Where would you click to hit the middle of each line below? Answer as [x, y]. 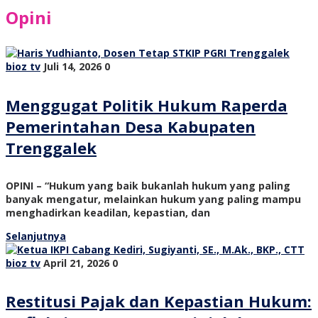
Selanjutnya [36, 236]
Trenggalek [51, 147]
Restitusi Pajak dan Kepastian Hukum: [159, 301]
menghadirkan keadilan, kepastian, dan [108, 212]
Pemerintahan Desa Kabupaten [131, 126]
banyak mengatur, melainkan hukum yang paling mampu [153, 199]
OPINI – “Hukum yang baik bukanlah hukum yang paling [148, 185]
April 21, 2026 [76, 263]
